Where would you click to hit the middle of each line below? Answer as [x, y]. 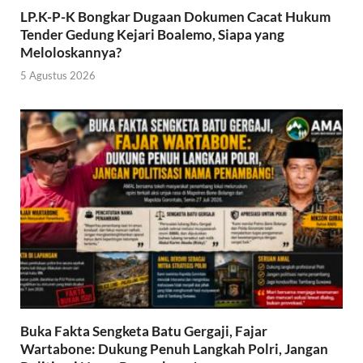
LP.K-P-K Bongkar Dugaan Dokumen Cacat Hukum [175, 16]
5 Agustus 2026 [58, 76]
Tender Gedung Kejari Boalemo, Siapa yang [152, 34]
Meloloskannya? [71, 52]
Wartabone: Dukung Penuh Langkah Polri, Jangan [174, 349]
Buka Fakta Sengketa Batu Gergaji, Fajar [144, 331]
